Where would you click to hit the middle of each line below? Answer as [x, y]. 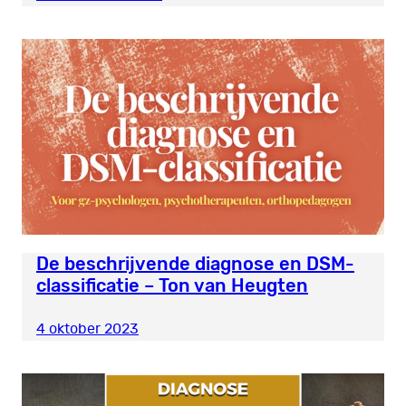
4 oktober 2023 [87, 329]
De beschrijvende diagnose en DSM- [195, 263]
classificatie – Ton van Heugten [172, 285]
